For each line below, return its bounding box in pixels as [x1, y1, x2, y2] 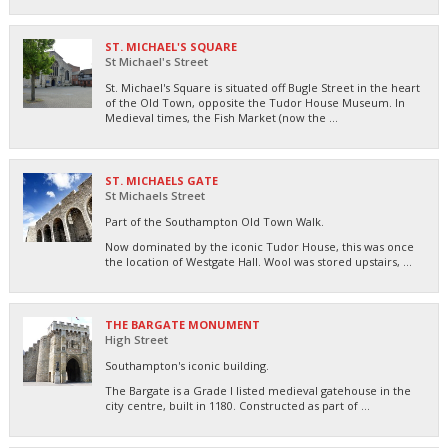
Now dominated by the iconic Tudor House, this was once [105, 238, 414, 254]
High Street [105, 331, 168, 347]
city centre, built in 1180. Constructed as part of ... [105, 397, 370, 413]
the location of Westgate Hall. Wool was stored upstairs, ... [105, 253, 412, 269]
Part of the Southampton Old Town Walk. [105, 213, 324, 229]
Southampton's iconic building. [105, 357, 272, 373]
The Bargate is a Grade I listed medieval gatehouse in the [105, 382, 411, 398]
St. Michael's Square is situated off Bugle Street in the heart [105, 79, 420, 95]
